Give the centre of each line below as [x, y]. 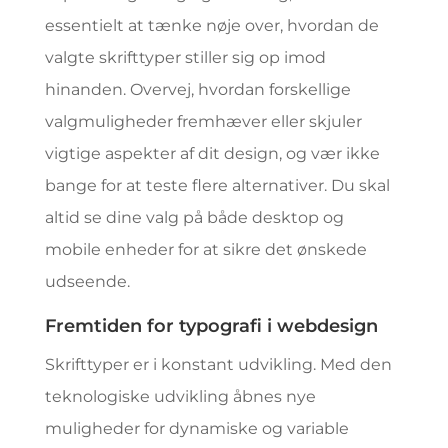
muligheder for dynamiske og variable [196, 428]
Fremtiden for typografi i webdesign [211, 326]
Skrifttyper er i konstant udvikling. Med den [218, 364]
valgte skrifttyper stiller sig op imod [185, 57]
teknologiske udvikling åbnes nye [180, 396]
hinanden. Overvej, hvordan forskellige [197, 89]
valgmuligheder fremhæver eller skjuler [203, 121]
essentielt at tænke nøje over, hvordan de [211, 25]
